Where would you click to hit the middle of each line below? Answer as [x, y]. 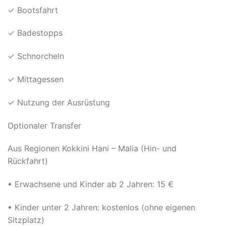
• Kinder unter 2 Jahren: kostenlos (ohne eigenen [101, 207]
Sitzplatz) [26, 220]
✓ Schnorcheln [36, 56]
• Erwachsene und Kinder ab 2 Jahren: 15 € [91, 184]
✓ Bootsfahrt [33, 10]
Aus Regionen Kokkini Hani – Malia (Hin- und [92, 149]
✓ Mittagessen [36, 79]
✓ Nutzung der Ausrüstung [59, 102]
